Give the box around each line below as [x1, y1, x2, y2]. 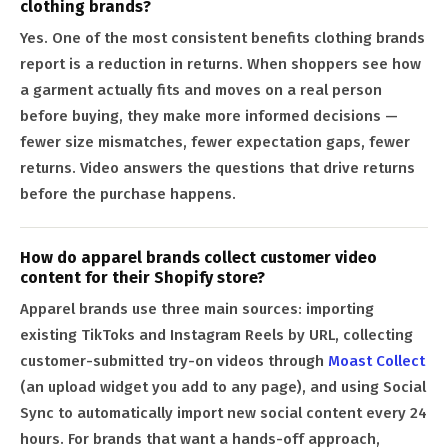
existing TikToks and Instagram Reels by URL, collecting [20, 326, 413, 345]
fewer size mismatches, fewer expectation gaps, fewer [20, 133, 410, 152]
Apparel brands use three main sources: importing [20, 300, 374, 319]
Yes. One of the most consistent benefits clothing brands [20, 29, 425, 48]
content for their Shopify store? [20, 268, 265, 288]
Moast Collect [328, 352, 425, 371]
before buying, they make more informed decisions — [20, 107, 398, 126]
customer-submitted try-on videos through [20, 352, 328, 371]
